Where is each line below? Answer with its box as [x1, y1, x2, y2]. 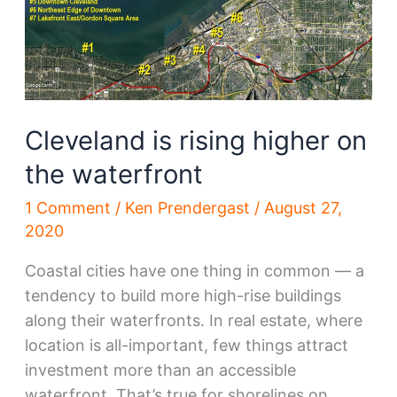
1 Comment [24, 198, 111, 217]
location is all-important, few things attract [24, 335, 348, 354]
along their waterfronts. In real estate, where [24, 310, 362, 330]
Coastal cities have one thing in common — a [24, 261, 364, 280]
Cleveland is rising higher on [24, 125, 367, 157]
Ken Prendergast [124, 198, 254, 217]
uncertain [23, 34, 96, 53]
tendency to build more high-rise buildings [24, 285, 341, 305]
